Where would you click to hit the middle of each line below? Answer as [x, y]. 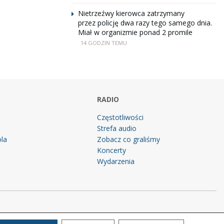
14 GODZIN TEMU [104, 43]
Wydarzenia [116, 161]
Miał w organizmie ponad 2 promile [135, 32]
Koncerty [112, 150]
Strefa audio [117, 128]
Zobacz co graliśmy [129, 139]
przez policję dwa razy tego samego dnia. [145, 23]
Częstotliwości [120, 117]
